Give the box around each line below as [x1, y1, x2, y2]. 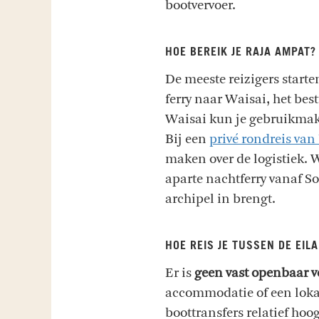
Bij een [165, 130, 209, 147]
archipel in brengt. [165, 190, 276, 206]
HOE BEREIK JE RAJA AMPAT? [165, 46, 316, 58]
